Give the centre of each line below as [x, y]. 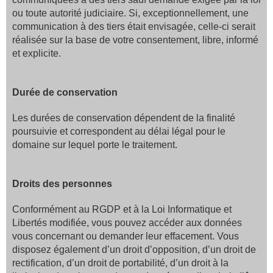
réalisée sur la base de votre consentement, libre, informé [135, 40]
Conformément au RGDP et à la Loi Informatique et [122, 209]
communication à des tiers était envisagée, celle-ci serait [134, 27]
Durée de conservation [65, 92]
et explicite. [37, 53]
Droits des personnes [62, 184]
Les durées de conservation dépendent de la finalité [124, 118]
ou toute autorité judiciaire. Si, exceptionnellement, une [130, 13]
